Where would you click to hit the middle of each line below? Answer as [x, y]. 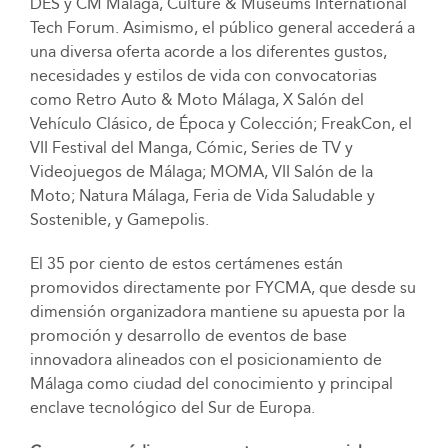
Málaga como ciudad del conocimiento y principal [211, 384]
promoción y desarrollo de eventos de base [188, 336]
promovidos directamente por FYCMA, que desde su [222, 288]
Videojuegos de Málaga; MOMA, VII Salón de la [201, 172]
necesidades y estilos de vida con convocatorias [203, 76]
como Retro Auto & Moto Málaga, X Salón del [196, 100]
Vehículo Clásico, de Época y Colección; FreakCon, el [220, 124]
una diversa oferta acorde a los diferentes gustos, [208, 52]
